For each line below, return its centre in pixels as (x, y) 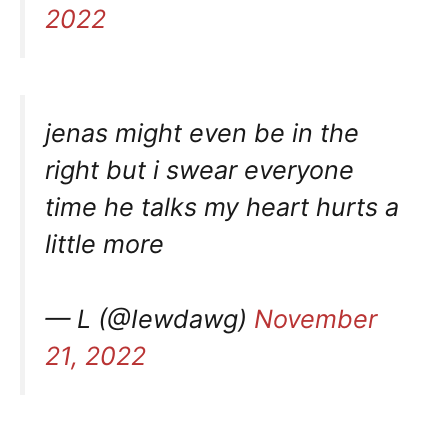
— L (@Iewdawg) (149, 319)
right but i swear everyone (199, 170)
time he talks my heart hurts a (222, 207)
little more (104, 244)
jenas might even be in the (202, 133)
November (315, 319)
